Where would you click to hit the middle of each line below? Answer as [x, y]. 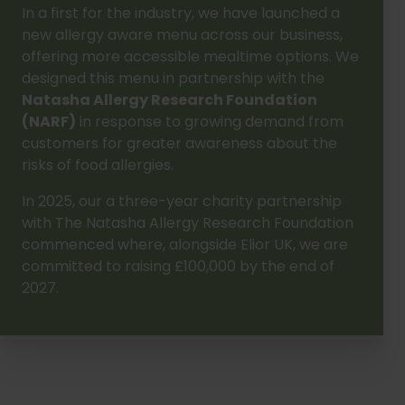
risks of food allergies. [98, 165]
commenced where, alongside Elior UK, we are [185, 244]
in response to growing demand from [210, 121]
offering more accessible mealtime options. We [190, 56]
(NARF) [49, 121]
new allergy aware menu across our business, [182, 34]
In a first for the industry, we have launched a [181, 13]
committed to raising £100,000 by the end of [178, 266]
